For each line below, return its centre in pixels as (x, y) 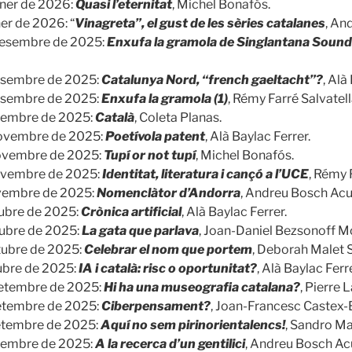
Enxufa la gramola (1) (165, 98)
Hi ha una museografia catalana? (202, 287)
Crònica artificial (131, 211)
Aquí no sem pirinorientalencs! (193, 324)
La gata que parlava (140, 230)
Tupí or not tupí (150, 155)
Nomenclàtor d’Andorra (169, 192)
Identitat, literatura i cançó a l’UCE (205, 174)
